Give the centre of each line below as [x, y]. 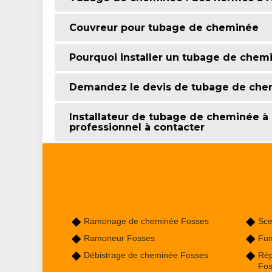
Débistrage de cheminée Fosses [146, 255]
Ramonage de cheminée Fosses [146, 221]
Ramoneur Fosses [119, 238]
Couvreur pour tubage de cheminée [164, 27]
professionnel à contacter [137, 127]
